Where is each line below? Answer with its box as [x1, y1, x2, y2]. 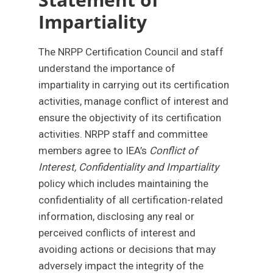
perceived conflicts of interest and [38, 227, 196, 239]
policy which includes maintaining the [38, 177, 209, 190]
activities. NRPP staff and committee [38, 128, 208, 140]
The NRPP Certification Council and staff [38, 46, 224, 58]
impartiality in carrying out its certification [38, 79, 230, 91]
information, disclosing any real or [38, 210, 195, 222]
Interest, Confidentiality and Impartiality [38, 161, 219, 173]
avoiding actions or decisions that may [38, 243, 216, 255]
